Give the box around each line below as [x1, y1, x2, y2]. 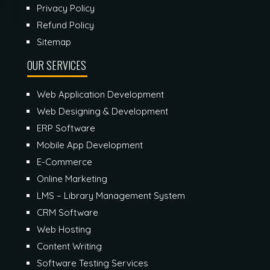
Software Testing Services [37, 257, 148, 269]
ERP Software [37, 122, 95, 134]
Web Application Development [37, 88, 164, 100]
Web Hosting [37, 223, 91, 235]
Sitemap [37, 36, 71, 48]
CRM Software [37, 206, 98, 218]
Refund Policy [37, 19, 94, 31]
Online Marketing [37, 172, 107, 184]
